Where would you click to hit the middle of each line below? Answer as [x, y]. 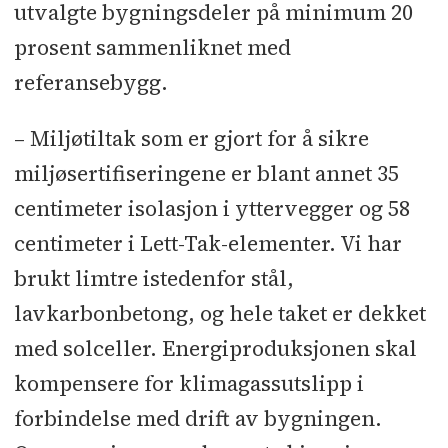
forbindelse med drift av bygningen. [197, 418]
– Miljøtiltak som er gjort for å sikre [191, 138]
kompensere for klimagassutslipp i [188, 383]
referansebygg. [90, 82]
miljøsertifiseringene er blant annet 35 [206, 173]
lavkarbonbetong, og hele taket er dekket [219, 313]
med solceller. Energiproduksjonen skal [215, 348]
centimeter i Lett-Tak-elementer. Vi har [207, 243]
